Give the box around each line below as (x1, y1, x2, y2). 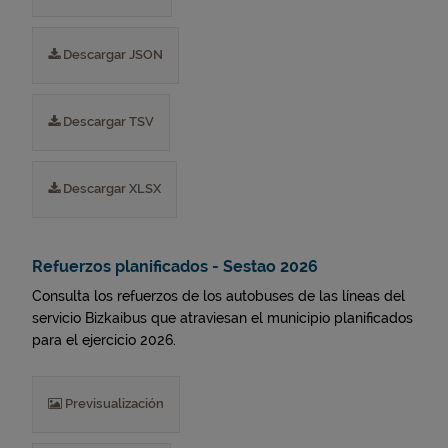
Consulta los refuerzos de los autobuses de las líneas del (32, 288, 405, 304)
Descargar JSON (60, 47, 163, 62)
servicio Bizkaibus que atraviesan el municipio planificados (32, 310, 413, 326)
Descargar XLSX (60, 181, 161, 196)
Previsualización (62, 396, 164, 411)
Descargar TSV (60, 114, 154, 129)
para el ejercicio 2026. (32, 332, 176, 348)
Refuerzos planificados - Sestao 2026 (32, 257, 318, 276)
